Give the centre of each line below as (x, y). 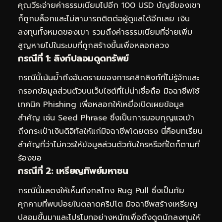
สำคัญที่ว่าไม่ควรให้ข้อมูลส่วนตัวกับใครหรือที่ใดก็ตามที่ (109, 145)
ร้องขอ (30, 158)
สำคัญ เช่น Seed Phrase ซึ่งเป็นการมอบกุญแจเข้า (106, 118)
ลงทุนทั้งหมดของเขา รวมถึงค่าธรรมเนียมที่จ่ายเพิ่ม (105, 32)
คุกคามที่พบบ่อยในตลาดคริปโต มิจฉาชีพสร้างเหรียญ (108, 204)
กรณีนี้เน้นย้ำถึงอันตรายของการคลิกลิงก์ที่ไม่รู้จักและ (109, 78)
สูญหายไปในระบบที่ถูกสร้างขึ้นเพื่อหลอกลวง (93, 45)
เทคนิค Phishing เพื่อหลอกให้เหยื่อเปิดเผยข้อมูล (101, 105)
